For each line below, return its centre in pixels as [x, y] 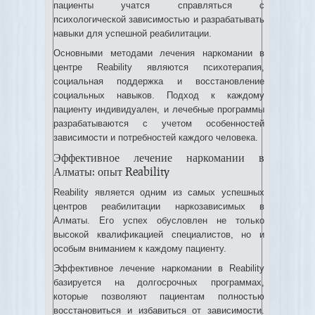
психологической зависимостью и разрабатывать [159, 19]
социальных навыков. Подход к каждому [159, 95]
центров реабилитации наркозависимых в [159, 206]
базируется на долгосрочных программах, [159, 282]
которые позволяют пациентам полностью [159, 296]
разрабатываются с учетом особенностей [159, 123]
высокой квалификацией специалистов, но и [159, 234]
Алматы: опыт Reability [111, 171]
